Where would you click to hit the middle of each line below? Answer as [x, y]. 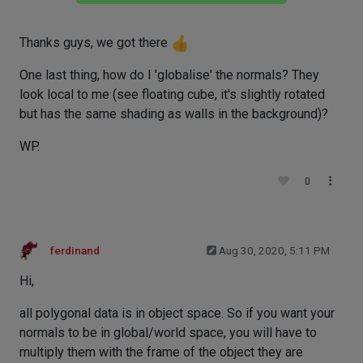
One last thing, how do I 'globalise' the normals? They [169, 75]
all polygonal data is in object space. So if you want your [177, 313]
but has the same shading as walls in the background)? [174, 113]
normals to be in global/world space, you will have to [168, 332]
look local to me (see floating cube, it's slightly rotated [172, 94]
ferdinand [75, 250]
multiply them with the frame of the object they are [161, 352]
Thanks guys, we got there [95, 42]
